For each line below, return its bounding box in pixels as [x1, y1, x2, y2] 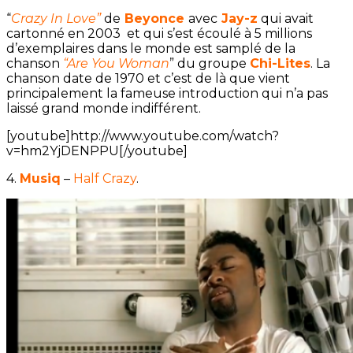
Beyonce [121, 11, 184, 27]
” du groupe [169, 56, 250, 72]
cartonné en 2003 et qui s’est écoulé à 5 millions [6, 26, 312, 42]
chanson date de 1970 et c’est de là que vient [6, 71, 290, 87]
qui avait [258, 11, 314, 27]
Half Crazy [73, 171, 136, 187]
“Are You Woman [63, 56, 169, 72]
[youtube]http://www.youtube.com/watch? [6, 128, 279, 144]
